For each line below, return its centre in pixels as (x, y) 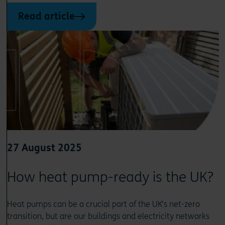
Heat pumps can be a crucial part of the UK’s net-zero (103, 204)
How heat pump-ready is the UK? (110, 177)
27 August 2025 (44, 148)
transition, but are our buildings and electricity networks (108, 216)
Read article (46, 16)
